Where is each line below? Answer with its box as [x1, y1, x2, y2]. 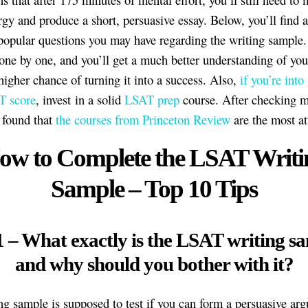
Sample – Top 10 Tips [51, 174, 257, 203]
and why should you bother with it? [14, 252, 294, 275]
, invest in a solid [36, 91, 124, 109]
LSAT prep [124, 91, 179, 109]
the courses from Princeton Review [56, 111, 230, 129]
